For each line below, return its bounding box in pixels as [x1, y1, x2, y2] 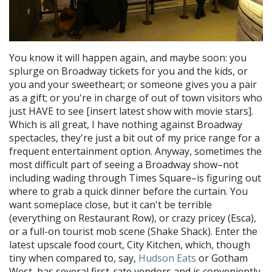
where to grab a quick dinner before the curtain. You [9, 184, 248, 198]
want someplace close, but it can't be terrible [9, 197, 212, 211]
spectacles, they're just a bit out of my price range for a [9, 131, 260, 144]
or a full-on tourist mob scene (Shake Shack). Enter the [9, 224, 257, 238]
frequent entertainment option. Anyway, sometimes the [9, 144, 262, 158]
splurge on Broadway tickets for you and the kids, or [9, 64, 248, 78]
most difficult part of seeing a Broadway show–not [9, 157, 239, 171]
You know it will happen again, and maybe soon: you [9, 50, 246, 64]
